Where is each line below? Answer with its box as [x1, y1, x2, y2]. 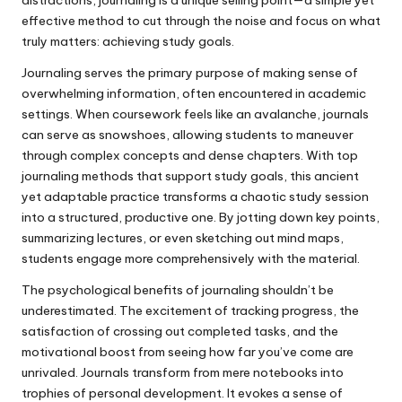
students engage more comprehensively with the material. [22, 249, 360, 267]
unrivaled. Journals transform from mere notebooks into [22, 363, 344, 380]
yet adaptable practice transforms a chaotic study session [22, 188, 369, 205]
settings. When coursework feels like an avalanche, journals [22, 105, 369, 122]
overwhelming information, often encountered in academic [22, 84, 366, 101]
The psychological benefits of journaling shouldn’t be [22, 281, 334, 298]
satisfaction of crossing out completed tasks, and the [22, 322, 338, 339]
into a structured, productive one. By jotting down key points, [22, 208, 380, 225]
